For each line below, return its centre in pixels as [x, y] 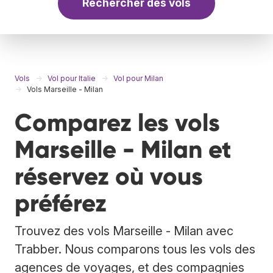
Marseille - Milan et [123, 149]
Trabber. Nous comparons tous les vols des [135, 249]
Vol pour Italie [72, 78]
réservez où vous [109, 176]
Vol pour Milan [138, 78]
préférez [61, 203]
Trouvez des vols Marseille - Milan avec [124, 231]
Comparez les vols [117, 122]
